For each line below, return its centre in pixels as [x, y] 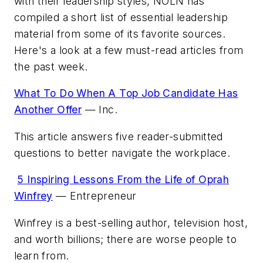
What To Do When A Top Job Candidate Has [126, 93]
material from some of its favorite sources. [120, 33]
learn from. [43, 255]
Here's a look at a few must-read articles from [129, 50]
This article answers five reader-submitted [119, 136]
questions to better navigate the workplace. [122, 153]
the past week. [51, 66]
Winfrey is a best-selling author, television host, [131, 222]
